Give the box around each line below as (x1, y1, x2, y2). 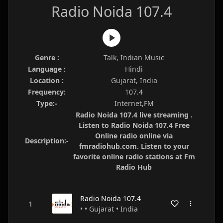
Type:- (36, 99, 57, 108)
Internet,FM (114, 99, 154, 108)
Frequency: (28, 87, 66, 97)
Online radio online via (95, 131, 173, 140)
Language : (28, 64, 66, 74)
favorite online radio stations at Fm (73, 152, 195, 161)
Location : (30, 76, 64, 85)
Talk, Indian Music (104, 53, 164, 62)
